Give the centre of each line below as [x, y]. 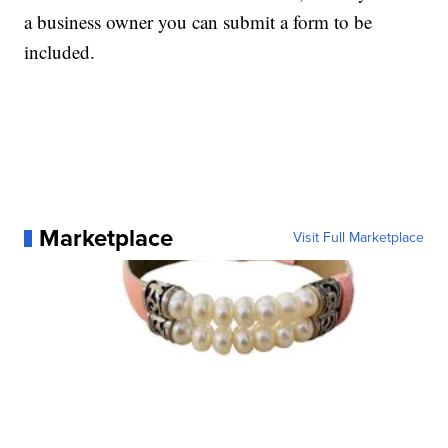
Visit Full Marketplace [358, 238]
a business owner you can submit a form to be [198, 22]
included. [60, 52]
